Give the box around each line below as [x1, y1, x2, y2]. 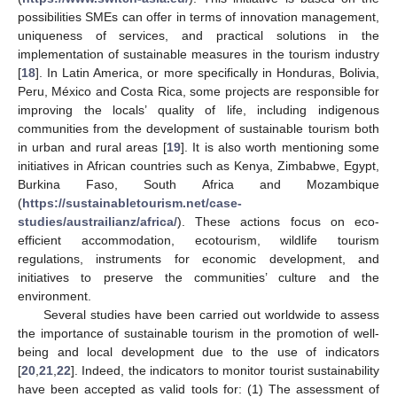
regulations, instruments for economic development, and [18, 252, 379, 267]
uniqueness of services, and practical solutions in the [18, 28, 379, 43]
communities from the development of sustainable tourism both [18, 121, 379, 136]
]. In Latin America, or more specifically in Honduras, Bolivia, [35, 66, 379, 81]
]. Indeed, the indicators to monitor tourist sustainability [71, 363, 379, 378]
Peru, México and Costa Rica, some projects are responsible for [18, 84, 379, 99]
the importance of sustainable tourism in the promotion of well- [18, 326, 379, 341]
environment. [18, 289, 91, 304]
